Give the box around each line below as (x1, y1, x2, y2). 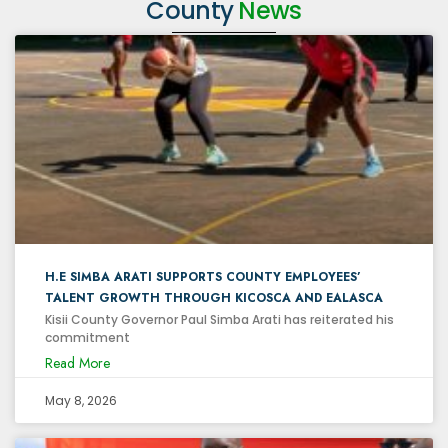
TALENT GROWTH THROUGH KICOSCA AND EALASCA (45, 288, 383, 307)
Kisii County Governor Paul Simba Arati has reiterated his (45, 310, 394, 328)
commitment (45, 328, 130, 346)
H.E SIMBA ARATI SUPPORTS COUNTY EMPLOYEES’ (45, 267, 361, 286)
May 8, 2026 (45, 391, 117, 409)
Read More (45, 352, 110, 373)
